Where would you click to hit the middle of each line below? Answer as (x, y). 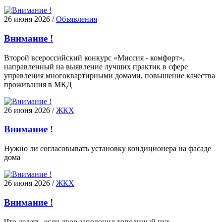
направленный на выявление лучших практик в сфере (96, 66)
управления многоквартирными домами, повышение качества (110, 75)
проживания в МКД (38, 84)
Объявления (77, 19)
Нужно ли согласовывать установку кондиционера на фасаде (108, 149)
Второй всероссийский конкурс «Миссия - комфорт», (94, 57)
